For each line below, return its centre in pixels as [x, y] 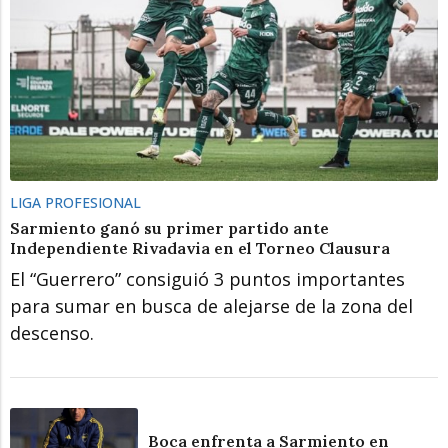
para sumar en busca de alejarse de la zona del [211, 306]
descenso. [52, 333]
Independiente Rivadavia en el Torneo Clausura [200, 248]
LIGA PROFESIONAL [75, 203]
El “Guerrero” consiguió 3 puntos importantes [207, 279]
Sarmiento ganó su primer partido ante [169, 228]
